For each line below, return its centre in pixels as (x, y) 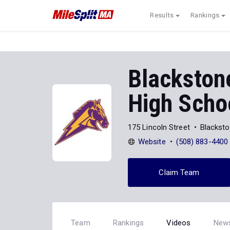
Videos (179, 223)
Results (162, 15)
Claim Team (179, 172)
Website (152, 141)
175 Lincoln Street (159, 127)
